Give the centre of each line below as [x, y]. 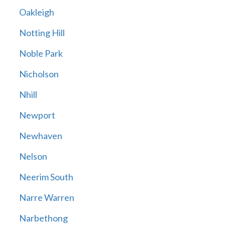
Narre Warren [46, 198]
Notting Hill [42, 33]
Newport [37, 115]
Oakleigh [36, 12]
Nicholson [39, 74]
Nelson [33, 156]
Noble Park [41, 53]
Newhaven [40, 136]
